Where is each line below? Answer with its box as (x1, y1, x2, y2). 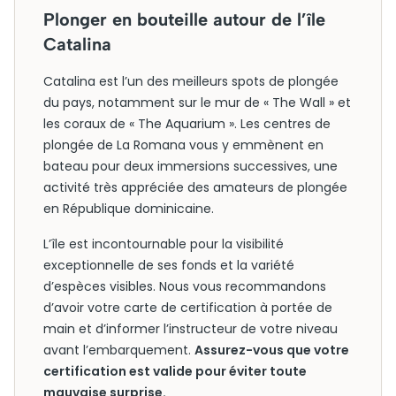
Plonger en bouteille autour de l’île (43, 9, 325, 30)
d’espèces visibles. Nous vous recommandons (43, 278, 326, 295)
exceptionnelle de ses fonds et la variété (43, 256, 294, 274)
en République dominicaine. (43, 200, 214, 217)
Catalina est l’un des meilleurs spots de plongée (43, 72, 339, 90)
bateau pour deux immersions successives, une (43, 157, 338, 175)
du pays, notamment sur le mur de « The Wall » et (43, 94, 351, 111)
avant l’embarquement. (43, 341, 194, 359)
